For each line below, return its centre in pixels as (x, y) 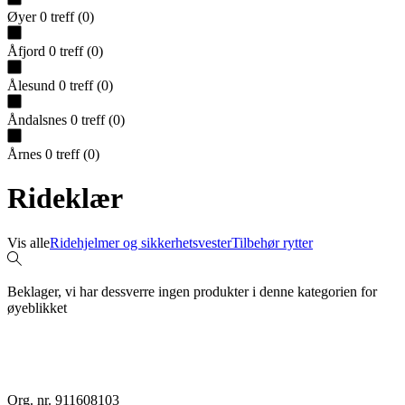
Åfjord (26, 51)
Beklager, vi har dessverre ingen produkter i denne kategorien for (192, 291)
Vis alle (28, 242)
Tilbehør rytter (272, 242)
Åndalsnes (37, 119)
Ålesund (31, 85)
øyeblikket (37, 307)
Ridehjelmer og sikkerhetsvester (141, 242)
